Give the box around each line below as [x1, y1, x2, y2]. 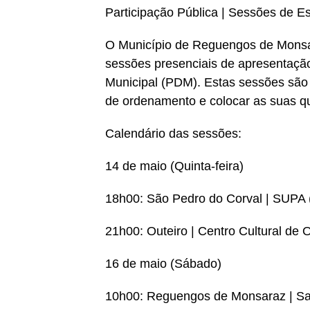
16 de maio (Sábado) [105, 257, 221, 271]
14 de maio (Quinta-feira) [105, 159, 244, 173]
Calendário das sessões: [105, 127, 241, 140]
